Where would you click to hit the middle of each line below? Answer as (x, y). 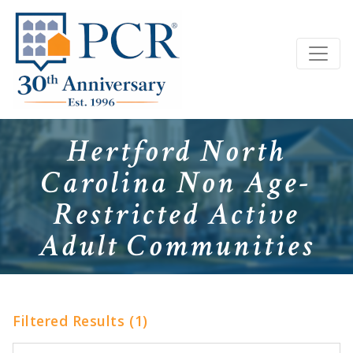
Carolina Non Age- (176, 182)
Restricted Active (176, 214)
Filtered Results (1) (80, 320)
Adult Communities (176, 245)
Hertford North (176, 151)
